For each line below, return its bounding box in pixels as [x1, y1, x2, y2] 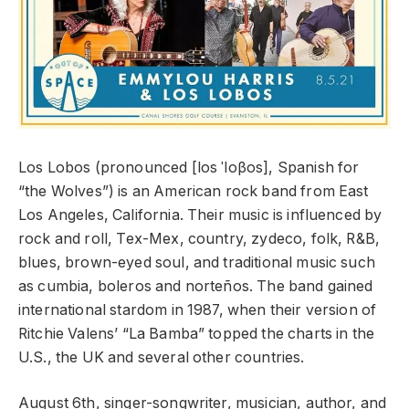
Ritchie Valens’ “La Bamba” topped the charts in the [18, 324, 375, 342]
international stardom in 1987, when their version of [18, 300, 377, 319]
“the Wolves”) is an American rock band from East [18, 182, 369, 200]
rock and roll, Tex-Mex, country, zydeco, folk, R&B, [18, 229, 381, 247]
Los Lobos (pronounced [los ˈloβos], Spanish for [18, 158, 360, 176]
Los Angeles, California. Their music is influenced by [18, 205, 383, 224]
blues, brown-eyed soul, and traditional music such [18, 253, 375, 271]
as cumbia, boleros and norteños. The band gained [18, 277, 373, 295]
